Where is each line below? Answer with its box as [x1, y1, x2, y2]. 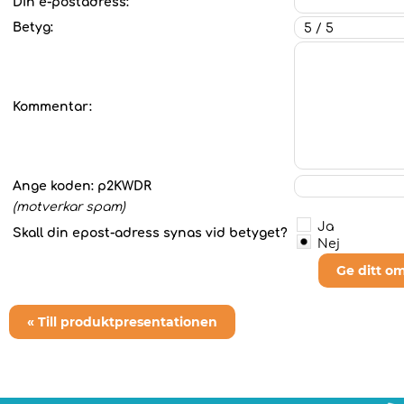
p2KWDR [97, 179, 151, 193]
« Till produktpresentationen [27, 314, 217, 330]
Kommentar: [13, 100, 92, 114]
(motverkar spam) [13, 200, 125, 214]
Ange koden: [13, 179, 97, 193]
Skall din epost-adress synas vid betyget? [13, 226, 291, 240]
